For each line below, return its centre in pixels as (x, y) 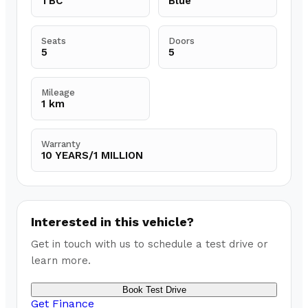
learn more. (61, 261)
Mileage (58, 93)
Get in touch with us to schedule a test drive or (150, 244)
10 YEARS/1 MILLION (92, 156)
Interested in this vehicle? (112, 222)
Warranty (61, 144)
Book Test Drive (154, 290)
